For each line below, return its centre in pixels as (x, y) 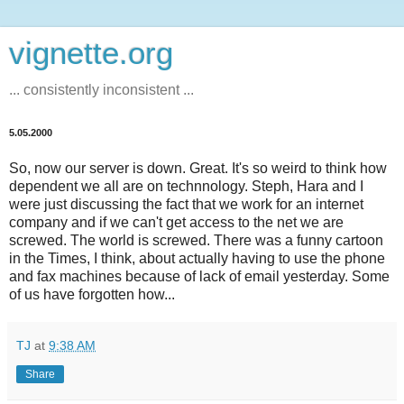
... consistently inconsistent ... (101, 90)
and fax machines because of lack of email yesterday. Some (199, 276)
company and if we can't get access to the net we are (176, 222)
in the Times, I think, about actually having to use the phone (197, 258)
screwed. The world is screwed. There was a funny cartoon (196, 240)
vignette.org (91, 53)
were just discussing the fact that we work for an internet (186, 204)
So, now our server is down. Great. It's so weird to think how (198, 168)
